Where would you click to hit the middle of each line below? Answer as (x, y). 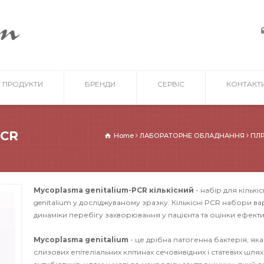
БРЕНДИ (100, 84)
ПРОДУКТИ (23, 84)
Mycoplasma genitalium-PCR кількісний (114, 190)
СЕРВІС (171, 84)
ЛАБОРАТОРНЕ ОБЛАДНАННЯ (192, 136)
